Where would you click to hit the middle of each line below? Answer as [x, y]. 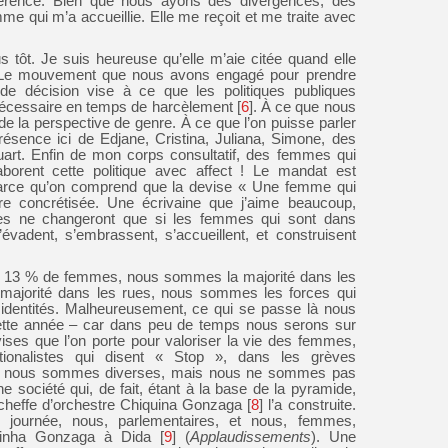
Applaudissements [250, 436]
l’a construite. [309, 404]
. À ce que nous [304, 106]
